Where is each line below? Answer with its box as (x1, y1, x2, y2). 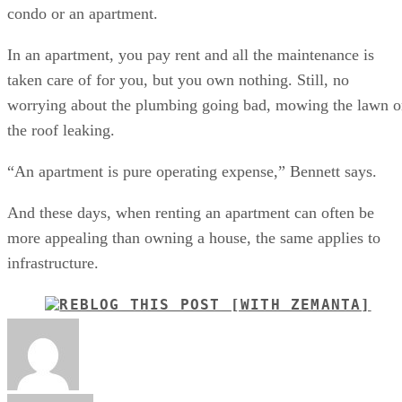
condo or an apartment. (7, 4, 158, 22)
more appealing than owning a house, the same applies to (7, 228, 380, 247)
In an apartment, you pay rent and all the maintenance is (7, 45, 374, 64)
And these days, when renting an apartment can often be (7, 203, 374, 222)
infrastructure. (7, 253, 99, 272)
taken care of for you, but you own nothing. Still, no (7, 70, 349, 89)
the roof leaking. (7, 120, 115, 139)
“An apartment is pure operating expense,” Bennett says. (7, 162, 377, 180)
